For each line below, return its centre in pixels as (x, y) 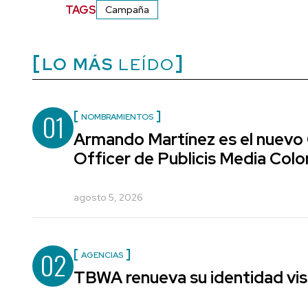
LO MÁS (78, 65)
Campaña (127, 10)
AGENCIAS (102, 255)
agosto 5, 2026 (108, 198)
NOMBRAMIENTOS (117, 117)
